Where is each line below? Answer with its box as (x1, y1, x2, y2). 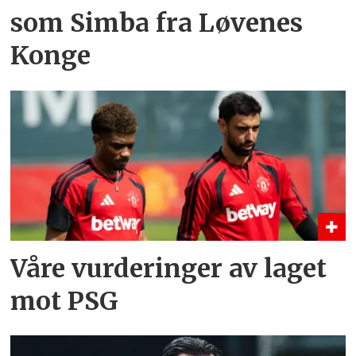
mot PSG (10, 284, 119, 317)
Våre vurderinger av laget (10, 252, 327, 284)
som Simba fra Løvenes (10, 7, 304, 40)
